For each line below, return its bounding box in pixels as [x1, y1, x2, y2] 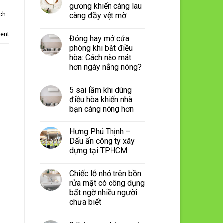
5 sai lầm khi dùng [69, 85, 132, 95]
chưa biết [69, 197, 101, 207]
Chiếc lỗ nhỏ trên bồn [69, 168, 141, 178]
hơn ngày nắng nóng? [69, 62, 142, 72]
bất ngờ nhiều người [69, 187, 137, 197]
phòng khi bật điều [69, 43, 133, 53]
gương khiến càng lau [69, 1, 142, 11]
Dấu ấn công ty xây [69, 136, 135, 146]
